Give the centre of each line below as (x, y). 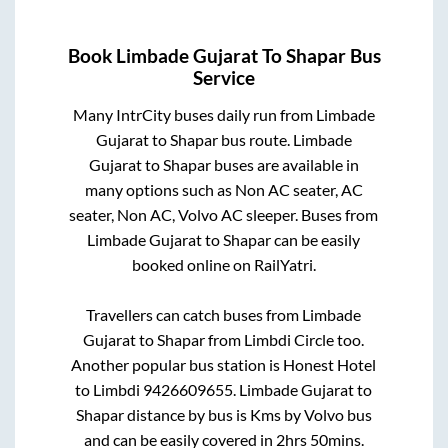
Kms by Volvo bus (310, 414)
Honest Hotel (330, 364)
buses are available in (284, 164)
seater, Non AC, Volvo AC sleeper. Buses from (224, 214)
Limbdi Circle (289, 339)
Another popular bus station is (177, 364)
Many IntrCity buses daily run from (194, 114)
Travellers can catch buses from (194, 314)
